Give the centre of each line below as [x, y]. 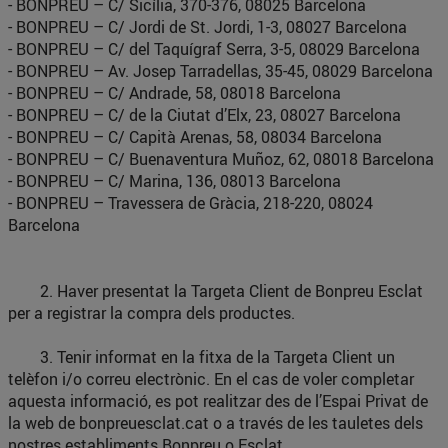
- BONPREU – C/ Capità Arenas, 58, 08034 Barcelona [195, 137]
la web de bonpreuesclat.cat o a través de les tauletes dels [215, 423]
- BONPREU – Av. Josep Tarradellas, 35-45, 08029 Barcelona [220, 71]
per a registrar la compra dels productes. [151, 313]
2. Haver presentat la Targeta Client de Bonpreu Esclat [215, 291]
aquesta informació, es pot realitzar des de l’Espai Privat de [218, 401]
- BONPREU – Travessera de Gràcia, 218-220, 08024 [190, 203]
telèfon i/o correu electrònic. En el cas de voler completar [211, 379]
